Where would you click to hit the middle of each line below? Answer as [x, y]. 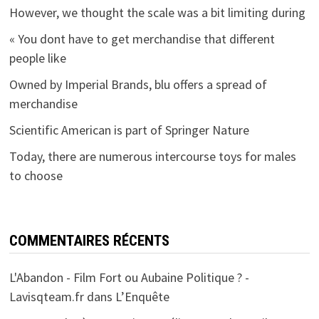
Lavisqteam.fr [46, 296]
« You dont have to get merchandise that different [142, 38]
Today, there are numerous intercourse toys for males [152, 156]
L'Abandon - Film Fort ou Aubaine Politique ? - [129, 277]
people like [37, 58]
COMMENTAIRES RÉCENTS [89, 240]
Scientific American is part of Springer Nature [129, 130]
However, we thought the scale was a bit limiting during [157, 12]
